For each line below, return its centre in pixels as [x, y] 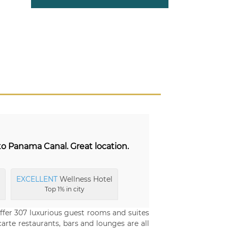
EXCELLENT [37, 179]
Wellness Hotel [85, 179]
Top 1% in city [64, 189]
